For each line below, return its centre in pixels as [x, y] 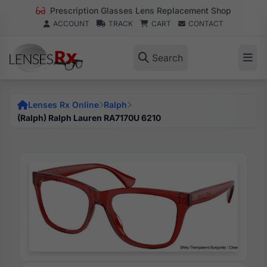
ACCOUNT [71, 24]
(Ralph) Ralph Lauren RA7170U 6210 [89, 118]
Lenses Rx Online [63, 105]
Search [167, 58]
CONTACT [206, 24]
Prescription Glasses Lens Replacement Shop [139, 10]
